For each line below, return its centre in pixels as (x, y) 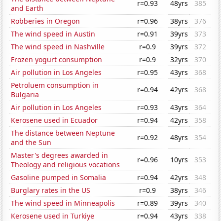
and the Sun (31, 143)
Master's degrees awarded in (60, 155)
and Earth (27, 8)
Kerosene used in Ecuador (55, 120)
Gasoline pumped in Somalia (59, 178)
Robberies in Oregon (46, 21)
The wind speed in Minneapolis (63, 203)
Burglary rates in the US (51, 190)
